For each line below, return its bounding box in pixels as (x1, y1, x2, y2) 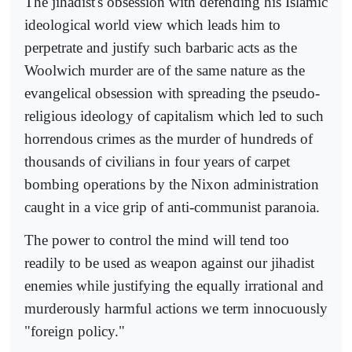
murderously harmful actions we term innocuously (24, 299, 328, 317)
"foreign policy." (24, 322, 125, 339)
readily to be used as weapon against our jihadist (24, 254, 314, 271)
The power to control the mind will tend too (24, 231, 289, 248)
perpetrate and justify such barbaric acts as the (24, 38, 297, 56)
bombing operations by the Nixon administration (24, 175, 319, 192)
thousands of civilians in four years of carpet (24, 152, 290, 170)
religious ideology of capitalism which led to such (24, 107, 324, 124)
